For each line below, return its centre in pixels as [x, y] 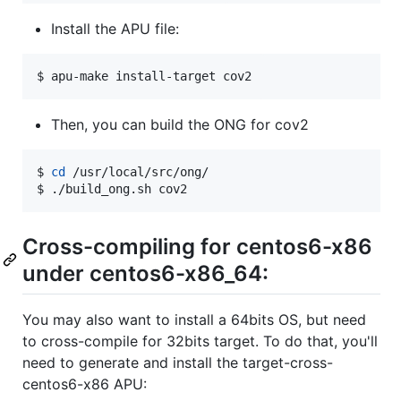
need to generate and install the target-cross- [178, 362]
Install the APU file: [115, 28]
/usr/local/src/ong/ [137, 171]
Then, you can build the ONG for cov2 [180, 124]
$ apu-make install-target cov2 [144, 76]
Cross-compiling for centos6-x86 [197, 246]
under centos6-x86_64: [145, 273]
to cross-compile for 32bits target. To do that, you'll [200, 341]
